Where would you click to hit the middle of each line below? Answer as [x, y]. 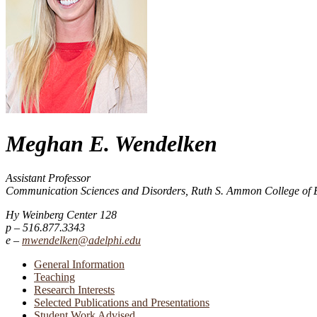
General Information [79, 265]
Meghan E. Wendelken [111, 143]
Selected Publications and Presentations [122, 303]
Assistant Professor [48, 178]
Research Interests [74, 290]
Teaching [54, 277]
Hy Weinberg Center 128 [61, 215]
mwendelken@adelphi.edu [81, 241]
